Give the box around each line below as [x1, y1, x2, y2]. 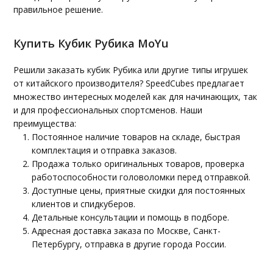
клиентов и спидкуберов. [32, 197, 136, 210]
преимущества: [13, 117, 77, 129]
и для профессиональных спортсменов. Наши [13, 104, 203, 116]
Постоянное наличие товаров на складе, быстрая [32, 130, 241, 143]
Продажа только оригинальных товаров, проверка [32, 157, 245, 169]
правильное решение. [13, 3, 104, 15]
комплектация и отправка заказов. [32, 144, 177, 156]
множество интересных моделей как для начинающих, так [13, 90, 258, 102]
